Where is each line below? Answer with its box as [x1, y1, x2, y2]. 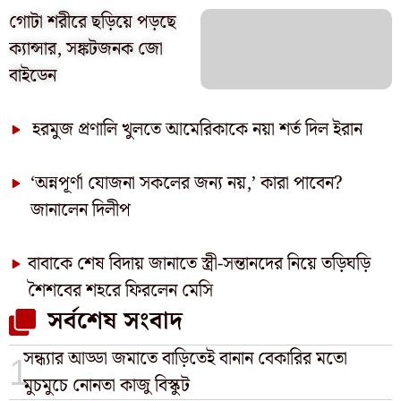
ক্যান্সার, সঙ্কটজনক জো [9, 35, 163, 64]
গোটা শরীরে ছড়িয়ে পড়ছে [9, 8, 176, 37]
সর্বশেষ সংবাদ [47, 303, 183, 341]
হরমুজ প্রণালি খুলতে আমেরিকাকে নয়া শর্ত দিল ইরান [32, 115, 363, 144]
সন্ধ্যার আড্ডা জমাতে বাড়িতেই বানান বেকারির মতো [23, 345, 348, 373]
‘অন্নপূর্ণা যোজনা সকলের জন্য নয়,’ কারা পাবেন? [30, 169, 343, 198]
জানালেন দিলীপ [30, 196, 131, 225]
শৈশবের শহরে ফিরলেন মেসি [28, 277, 214, 305]
